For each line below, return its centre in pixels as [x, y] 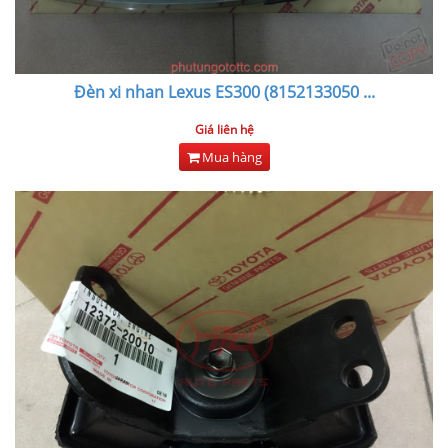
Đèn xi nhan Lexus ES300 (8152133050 [216, 92]
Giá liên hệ [224, 130]
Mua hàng [230, 157]
